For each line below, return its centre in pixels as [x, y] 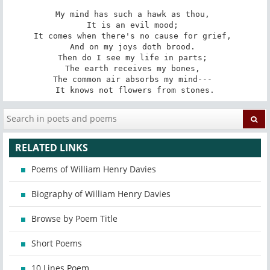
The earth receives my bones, [135, 68]
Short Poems [57, 243]
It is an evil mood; [135, 25]
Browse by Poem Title [74, 219]
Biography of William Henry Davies [101, 194]
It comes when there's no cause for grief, [135, 36]
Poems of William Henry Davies [94, 169]
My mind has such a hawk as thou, [135, 14]
